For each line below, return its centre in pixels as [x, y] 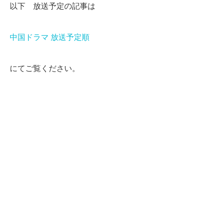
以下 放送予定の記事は [53, 6]
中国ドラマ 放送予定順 [50, 37]
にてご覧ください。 [45, 69]
